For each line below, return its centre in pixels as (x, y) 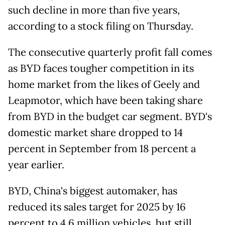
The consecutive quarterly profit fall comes (110, 52)
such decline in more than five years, (94, 10)
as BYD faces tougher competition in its (101, 69)
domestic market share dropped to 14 (95, 133)
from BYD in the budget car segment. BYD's (110, 117)
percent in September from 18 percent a (102, 149)
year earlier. (36, 165)
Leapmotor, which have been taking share (105, 101)
